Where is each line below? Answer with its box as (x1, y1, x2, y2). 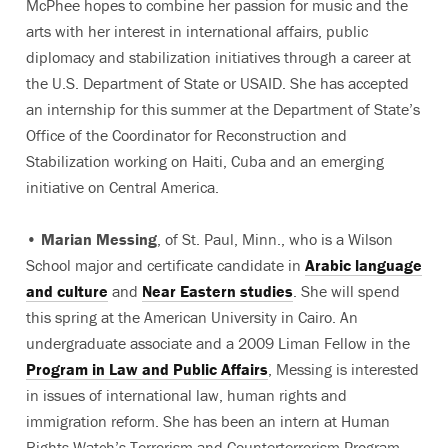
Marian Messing (41, 228, 157, 249)
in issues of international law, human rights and (26, 384, 347, 405)
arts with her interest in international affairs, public (26, 20, 368, 41)
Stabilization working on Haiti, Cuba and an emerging (26, 150, 384, 171)
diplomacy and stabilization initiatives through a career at (26, 46, 411, 67)
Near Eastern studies (142, 280, 293, 301)
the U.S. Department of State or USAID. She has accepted (26, 72, 409, 93)
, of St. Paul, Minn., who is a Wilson (157, 228, 393, 249)
